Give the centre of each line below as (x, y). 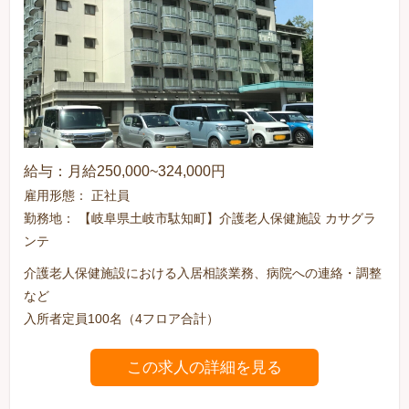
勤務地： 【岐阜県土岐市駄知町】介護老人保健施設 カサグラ (200, 219)
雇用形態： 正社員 (77, 196)
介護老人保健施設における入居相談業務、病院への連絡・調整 (203, 273)
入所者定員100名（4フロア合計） (122, 319)
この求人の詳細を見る (204, 368)
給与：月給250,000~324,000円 (125, 172)
